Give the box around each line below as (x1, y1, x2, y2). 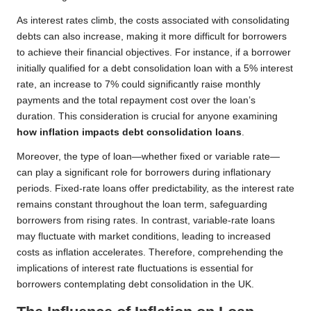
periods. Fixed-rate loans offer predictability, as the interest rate (17, 183, 294, 194)
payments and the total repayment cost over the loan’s (17, 95, 255, 106)
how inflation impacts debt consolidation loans (17, 127, 242, 138)
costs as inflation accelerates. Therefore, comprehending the (17, 247, 283, 258)
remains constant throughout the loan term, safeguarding (17, 199, 267, 210)
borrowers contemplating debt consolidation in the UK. (17, 279, 254, 290)
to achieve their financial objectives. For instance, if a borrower (17, 47, 291, 58)
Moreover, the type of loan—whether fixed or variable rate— (17, 151, 280, 162)
